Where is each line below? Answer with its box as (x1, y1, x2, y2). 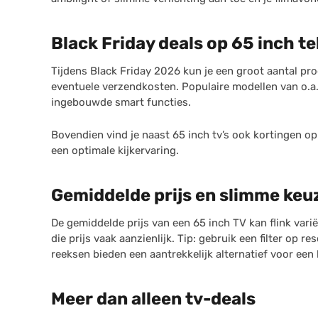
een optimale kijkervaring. (51, 144, 179, 157)
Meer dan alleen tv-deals (51, 289, 256, 309)
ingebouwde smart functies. (51, 96, 191, 109)
